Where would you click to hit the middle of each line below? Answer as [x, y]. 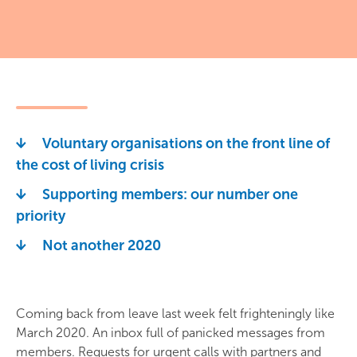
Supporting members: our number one [170, 194]
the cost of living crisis [90, 165]
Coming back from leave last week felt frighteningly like [175, 314]
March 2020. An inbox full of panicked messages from [171, 333]
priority [41, 216]
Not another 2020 [102, 245]
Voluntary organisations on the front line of [186, 143]
